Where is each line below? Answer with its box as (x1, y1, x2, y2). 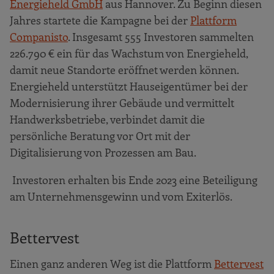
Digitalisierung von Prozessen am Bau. (10, 144, 196, 160)
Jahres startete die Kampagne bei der (10, 12, 190, 28)
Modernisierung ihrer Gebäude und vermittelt (10, 95, 234, 110)
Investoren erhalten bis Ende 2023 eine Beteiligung (10, 172, 257, 187)
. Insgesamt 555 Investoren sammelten (68, 29, 254, 44)
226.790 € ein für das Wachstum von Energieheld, (10, 45, 248, 61)
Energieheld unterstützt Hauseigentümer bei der (10, 78, 248, 94)
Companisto (10, 29, 68, 44)
